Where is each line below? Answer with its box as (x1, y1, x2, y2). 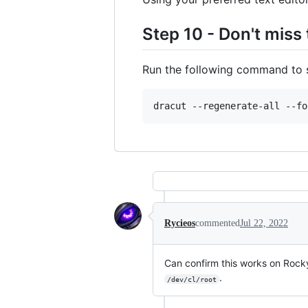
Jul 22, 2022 (240, 218, 288, 229)
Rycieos (164, 218, 195, 229)
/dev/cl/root (166, 275, 217, 283)
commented (195, 218, 240, 229)
